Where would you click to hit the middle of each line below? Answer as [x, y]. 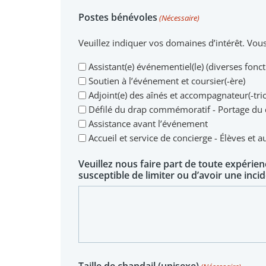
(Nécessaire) [180, 18]
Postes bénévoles [118, 17]
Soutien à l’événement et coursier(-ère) [167, 81]
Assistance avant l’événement [148, 124]
